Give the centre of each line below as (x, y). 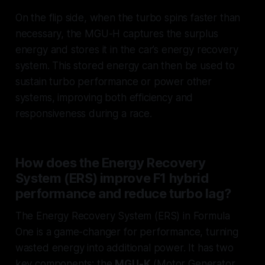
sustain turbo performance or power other (113, 82)
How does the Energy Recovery (110, 163)
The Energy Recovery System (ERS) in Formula (122, 216)
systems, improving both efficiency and (104, 98)
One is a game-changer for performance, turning (127, 232)
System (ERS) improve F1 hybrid (112, 178)
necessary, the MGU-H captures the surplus (117, 34)
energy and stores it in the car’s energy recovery (127, 50)
